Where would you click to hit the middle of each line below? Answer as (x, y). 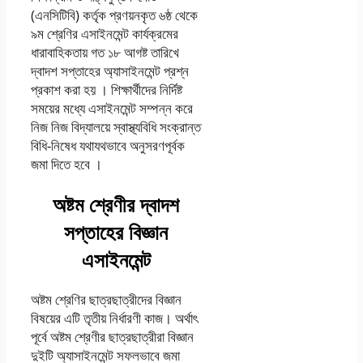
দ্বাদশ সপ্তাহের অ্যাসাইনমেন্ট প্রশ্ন (110, 71)
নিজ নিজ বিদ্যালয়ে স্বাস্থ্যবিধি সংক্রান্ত (116, 127)
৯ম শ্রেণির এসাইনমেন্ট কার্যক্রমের (105, 34)
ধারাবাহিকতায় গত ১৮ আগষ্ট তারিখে (105, 53)
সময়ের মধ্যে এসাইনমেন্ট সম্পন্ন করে (112, 109)
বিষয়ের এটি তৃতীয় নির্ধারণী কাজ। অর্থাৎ (114, 318)
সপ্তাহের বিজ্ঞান (116, 232)
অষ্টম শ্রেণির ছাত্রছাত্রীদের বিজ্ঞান (106, 299)
